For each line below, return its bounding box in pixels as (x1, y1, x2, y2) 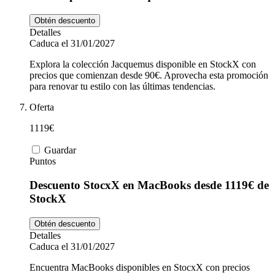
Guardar (44, 145, 76, 156)
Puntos (29, 156, 56, 167)
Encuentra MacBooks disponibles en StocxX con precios (29, 261, 250, 273)
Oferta (29, 102, 54, 113)
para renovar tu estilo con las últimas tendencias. (29, 81, 215, 92)
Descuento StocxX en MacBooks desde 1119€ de (29, 178, 269, 192)
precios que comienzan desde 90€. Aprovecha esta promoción (29, 70, 268, 81)
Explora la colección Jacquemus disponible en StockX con (29, 59, 256, 70)
